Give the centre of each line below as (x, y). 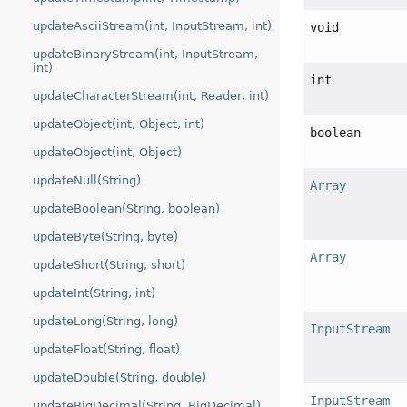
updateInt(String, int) (94, 293)
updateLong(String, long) (105, 321)
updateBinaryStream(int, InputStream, (145, 54)
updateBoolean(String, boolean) (126, 208)
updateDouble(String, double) (119, 377)
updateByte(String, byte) (105, 237)
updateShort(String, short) (109, 265)
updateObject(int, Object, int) (119, 124)
